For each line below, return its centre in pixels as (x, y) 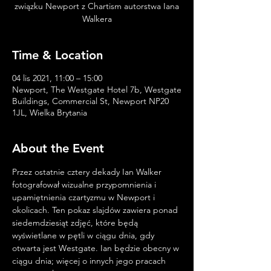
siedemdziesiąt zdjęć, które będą (76, 223)
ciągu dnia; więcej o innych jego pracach (90, 261)
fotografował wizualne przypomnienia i (85, 184)
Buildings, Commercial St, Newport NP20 (90, 101)
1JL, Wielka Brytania (50, 113)
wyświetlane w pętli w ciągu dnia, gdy (84, 235)
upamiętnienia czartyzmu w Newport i (85, 197)
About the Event (58, 148)
